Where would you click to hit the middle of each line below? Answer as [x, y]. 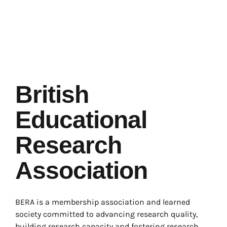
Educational [81, 120]
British [52, 94]
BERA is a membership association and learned [103, 202]
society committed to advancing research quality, [106, 214]
